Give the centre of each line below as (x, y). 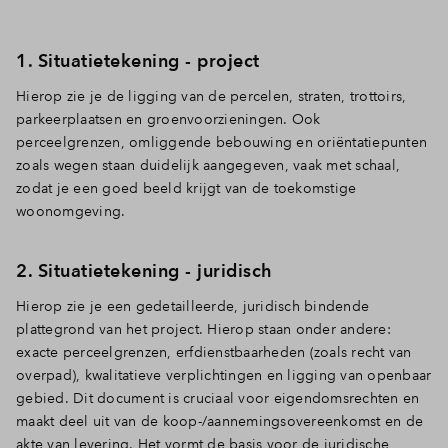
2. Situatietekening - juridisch (144, 270)
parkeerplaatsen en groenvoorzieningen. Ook (168, 118)
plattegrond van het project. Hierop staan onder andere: (203, 328)
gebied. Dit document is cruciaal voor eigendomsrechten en (218, 397)
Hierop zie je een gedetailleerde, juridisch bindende (192, 305)
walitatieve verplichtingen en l (191, 374)
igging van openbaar (361, 374)
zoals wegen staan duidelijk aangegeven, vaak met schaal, (208, 164)
